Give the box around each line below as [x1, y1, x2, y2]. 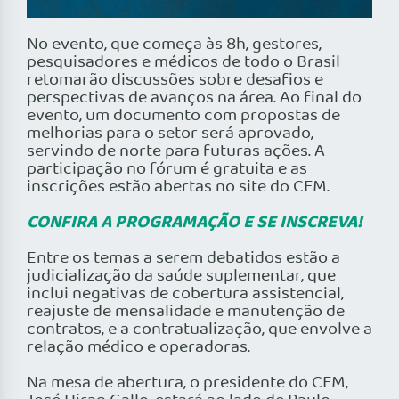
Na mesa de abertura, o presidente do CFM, [27, 370, 348, 397]
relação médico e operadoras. [27, 334, 250, 362]
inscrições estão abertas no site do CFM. [27, 174, 330, 201]
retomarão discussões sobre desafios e [27, 67, 323, 94]
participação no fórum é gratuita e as [27, 156, 307, 183]
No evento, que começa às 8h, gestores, [27, 31, 322, 59]
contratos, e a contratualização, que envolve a [27, 316, 372, 344]
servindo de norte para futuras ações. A [27, 138, 325, 166]
